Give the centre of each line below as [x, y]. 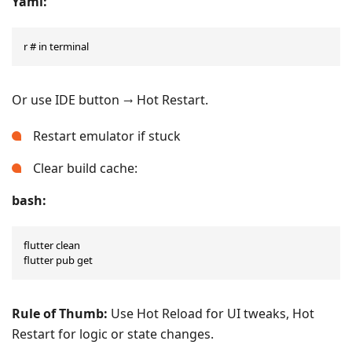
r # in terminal [56, 46]
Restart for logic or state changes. [113, 334]
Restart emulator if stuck [107, 136]
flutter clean [52, 245]
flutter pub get [58, 260]
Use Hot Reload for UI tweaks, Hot [211, 313]
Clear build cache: [85, 168]
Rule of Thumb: [60, 313]
